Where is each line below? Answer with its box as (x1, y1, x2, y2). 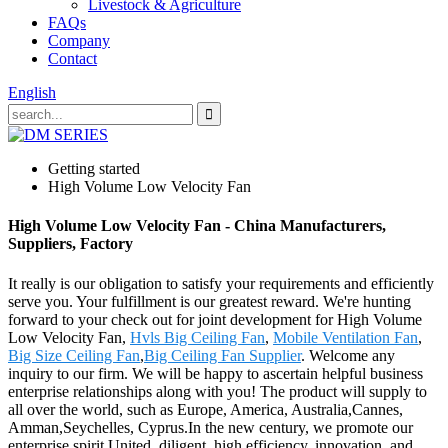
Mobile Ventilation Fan (273, 328, 418, 346)
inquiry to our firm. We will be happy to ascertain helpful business (8, 364, 423, 382)
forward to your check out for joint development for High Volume (8, 310, 422, 328)
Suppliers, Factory (8, 235, 133, 253)
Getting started (48, 160, 140, 177)
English (8, 84, 56, 101)
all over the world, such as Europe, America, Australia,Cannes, (8, 400, 403, 418)
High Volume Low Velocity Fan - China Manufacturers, (8, 217, 386, 235)
